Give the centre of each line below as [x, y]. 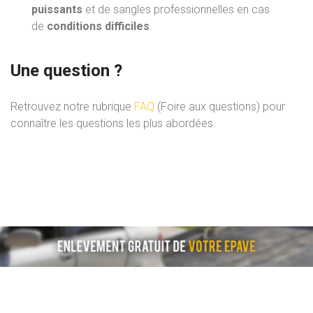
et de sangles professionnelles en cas [176, 9]
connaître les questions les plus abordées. [113, 123]
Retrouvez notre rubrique [72, 106]
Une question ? [66, 70]
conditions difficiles [98, 26]
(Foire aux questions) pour [220, 106]
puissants [57, 9]
